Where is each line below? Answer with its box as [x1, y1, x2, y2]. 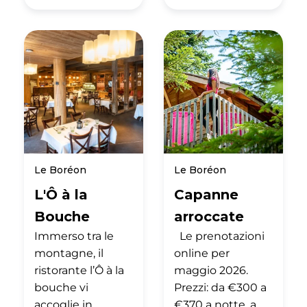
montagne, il [34, 246, 103, 260]
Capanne [174, 186, 238, 203]
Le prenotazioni [174, 229, 265, 243]
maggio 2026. [174, 263, 248, 277]
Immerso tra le [34, 229, 114, 243]
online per [174, 246, 230, 260]
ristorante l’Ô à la [34, 263, 124, 277]
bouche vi [34, 280, 88, 294]
